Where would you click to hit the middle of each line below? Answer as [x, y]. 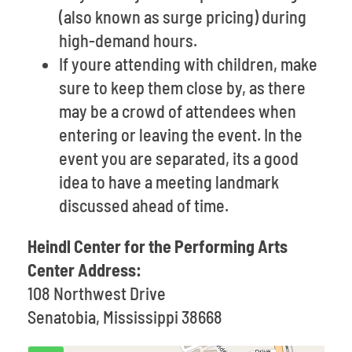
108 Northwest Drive [97, 293]
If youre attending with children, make [188, 64]
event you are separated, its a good [179, 158]
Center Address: [84, 269]
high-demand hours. [128, 40]
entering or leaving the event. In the [181, 134]
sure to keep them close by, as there [182, 87]
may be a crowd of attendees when [178, 111]
